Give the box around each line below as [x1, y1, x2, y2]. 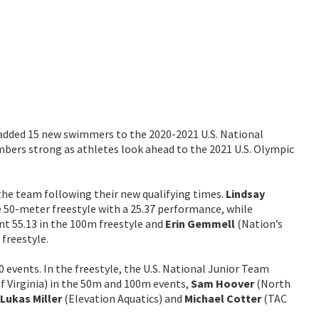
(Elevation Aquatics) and [62, 291, 184, 305]
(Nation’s [235, 216, 283, 231]
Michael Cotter [184, 291, 261, 305]
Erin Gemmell [165, 216, 235, 231]
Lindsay [226, 186, 265, 201]
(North [254, 276, 291, 291]
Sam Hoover [191, 276, 254, 291]
